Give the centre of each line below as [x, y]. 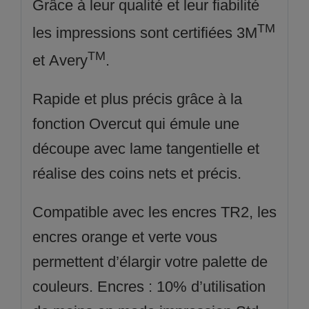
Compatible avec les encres [124, 212]
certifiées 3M [212, 32]
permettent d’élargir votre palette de [150, 262]
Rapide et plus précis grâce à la [137, 99]
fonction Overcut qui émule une [136, 124]
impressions [96, 32]
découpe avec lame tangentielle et [146, 149]
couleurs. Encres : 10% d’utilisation [149, 287]
